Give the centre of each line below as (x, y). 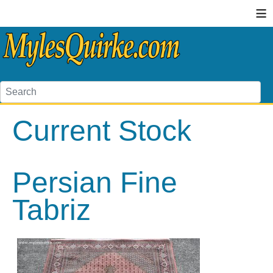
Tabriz (51, 210)
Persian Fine (95, 183)
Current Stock (102, 131)
